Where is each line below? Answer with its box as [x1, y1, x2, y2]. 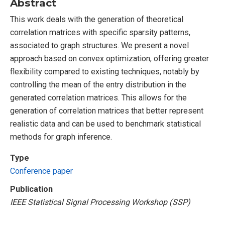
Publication [10, 184, 53, 194]
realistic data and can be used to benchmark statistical [10, 119, 201, 129]
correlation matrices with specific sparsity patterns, [10, 27, 190, 37]
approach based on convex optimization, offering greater [10, 53, 209, 63]
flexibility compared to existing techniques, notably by [10, 66, 199, 76]
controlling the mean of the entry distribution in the [10, 79, 186, 89]
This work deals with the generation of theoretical [10, 14, 183, 24]
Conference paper [10, 166, 73, 176]
